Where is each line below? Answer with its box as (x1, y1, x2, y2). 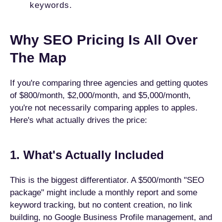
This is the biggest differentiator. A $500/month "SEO (10, 175, 204, 185)
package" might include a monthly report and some (10, 188, 197, 197)
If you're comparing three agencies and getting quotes (10, 78, 208, 88)
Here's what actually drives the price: (10, 115, 147, 125)
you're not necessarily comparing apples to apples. (10, 103, 198, 112)
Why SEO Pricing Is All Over (10, 32, 198, 48)
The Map (10, 50, 66, 65)
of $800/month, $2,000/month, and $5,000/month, (10, 91, 191, 100)
